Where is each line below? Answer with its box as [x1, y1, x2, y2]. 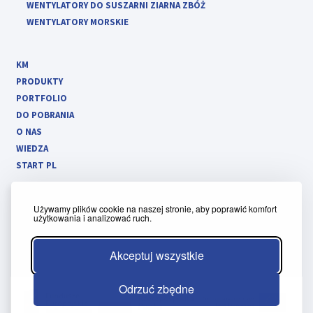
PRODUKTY [16, 75, 63, 87]
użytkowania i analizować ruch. [34, 212, 152, 224]
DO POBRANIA [16, 108, 74, 121]
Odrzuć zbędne [119, 281, 194, 297]
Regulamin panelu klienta [19, 245, 143, 260]
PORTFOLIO [16, 92, 67, 104]
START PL [16, 159, 57, 171]
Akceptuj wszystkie [109, 247, 204, 263]
